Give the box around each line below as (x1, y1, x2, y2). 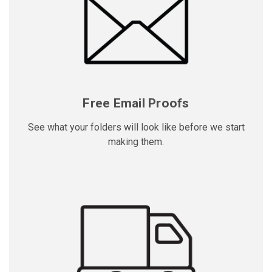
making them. (108, 135, 164, 148)
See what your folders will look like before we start (27, 121, 245, 133)
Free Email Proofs (83, 95, 189, 110)
